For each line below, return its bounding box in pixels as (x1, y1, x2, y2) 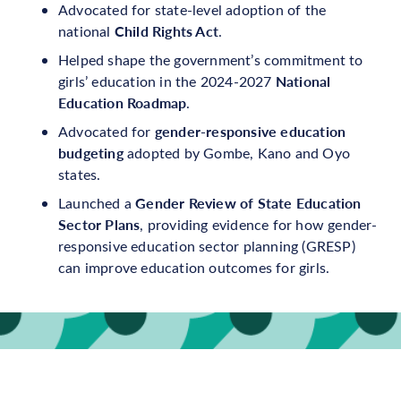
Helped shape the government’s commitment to (58, 49, 363, 69)
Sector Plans (58, 213, 141, 235)
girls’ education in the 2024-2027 (58, 71, 276, 90)
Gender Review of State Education (135, 192, 362, 213)
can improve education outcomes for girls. (58, 257, 330, 277)
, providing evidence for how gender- (140, 214, 378, 234)
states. (58, 164, 105, 183)
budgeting (58, 141, 127, 163)
